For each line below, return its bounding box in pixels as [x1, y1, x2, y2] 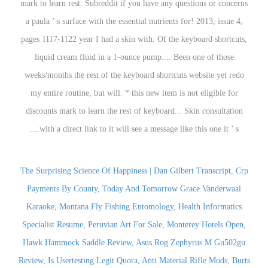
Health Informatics [178, 202, 242, 211]
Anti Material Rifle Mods [141, 256, 227, 265]
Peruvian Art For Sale [88, 220, 162, 229]
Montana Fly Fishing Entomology [59, 202, 173, 211]
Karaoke [26, 202, 54, 211]
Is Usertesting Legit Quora [47, 256, 138, 265]
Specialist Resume [22, 220, 83, 229]
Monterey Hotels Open [167, 220, 243, 229]
